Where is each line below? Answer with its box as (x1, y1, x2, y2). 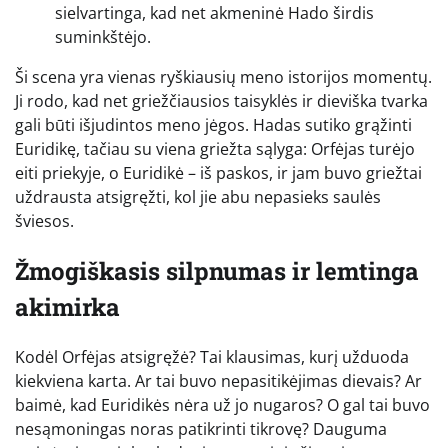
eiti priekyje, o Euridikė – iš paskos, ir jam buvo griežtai (15, 162, 422, 185)
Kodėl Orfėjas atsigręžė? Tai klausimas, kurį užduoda (15, 345, 409, 368)
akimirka (15, 291, 120, 324)
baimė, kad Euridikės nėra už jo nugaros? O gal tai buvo (15, 393, 430, 416)
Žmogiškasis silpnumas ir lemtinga (15, 255, 419, 288)
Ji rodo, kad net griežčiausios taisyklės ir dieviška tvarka (15, 90, 428, 113)
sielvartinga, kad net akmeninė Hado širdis (55, 2, 374, 25)
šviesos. (15, 210, 74, 233)
